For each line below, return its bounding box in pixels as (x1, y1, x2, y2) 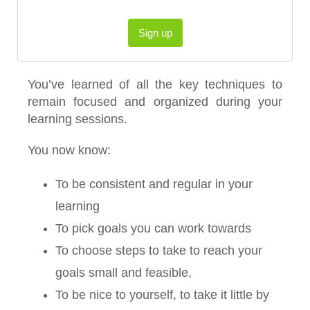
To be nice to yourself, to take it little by (55, 287, 269, 302)
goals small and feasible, (55, 265, 192, 280)
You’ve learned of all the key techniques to (28, 77, 282, 91)
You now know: (28, 143, 111, 157)
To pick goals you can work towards (55, 221, 251, 235)
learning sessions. (28, 111, 127, 126)
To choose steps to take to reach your (55, 243, 262, 257)
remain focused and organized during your (28, 94, 282, 109)
